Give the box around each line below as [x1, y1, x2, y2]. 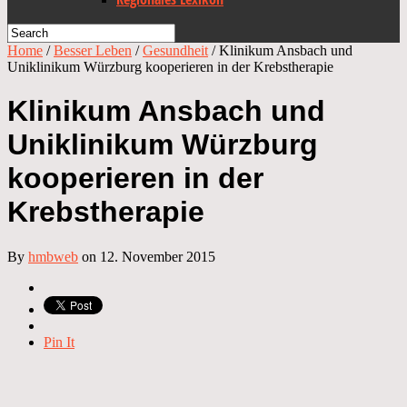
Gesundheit [143, 43, 208, 58]
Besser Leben [54, 43, 132, 58]
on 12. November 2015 [78, 248, 215, 264]
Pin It [44, 333, 74, 350]
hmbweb [28, 248, 78, 264]
